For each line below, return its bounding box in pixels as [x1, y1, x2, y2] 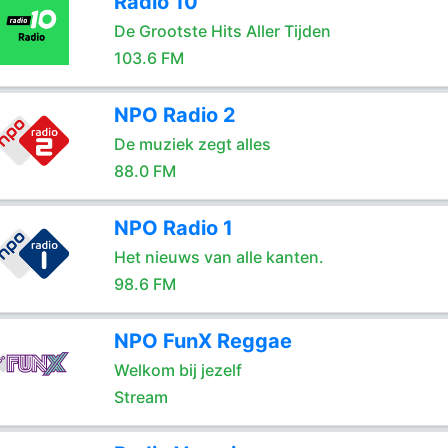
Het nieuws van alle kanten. [113, 247, 324, 267]
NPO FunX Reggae [113, 329, 292, 353]
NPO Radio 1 [113, 216, 233, 240]
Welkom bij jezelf [113, 360, 242, 380]
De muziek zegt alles [113, 134, 271, 154]
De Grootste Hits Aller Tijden [113, 21, 331, 41]
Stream [113, 387, 168, 407]
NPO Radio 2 [113, 103, 236, 127]
